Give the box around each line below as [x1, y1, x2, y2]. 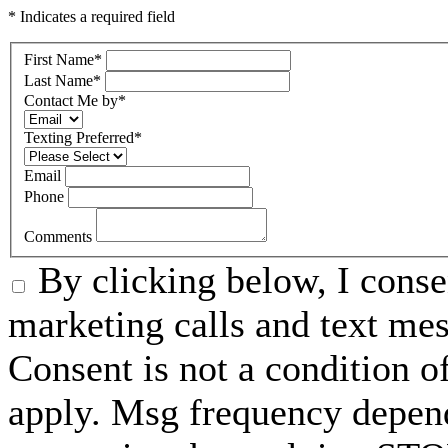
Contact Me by [24, 91, 118, 109]
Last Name [24, 71, 93, 89]
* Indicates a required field [8, 8, 175, 25]
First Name [24, 50, 94, 68]
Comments [24, 227, 96, 245]
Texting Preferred [24, 128, 134, 146]
